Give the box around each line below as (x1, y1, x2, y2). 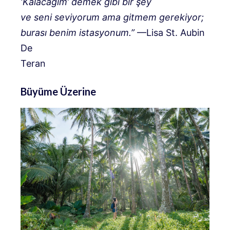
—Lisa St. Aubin (135, 27, 205, 38)
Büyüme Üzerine (21, 85, 96, 98)
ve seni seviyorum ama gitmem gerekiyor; (21, 11, 204, 23)
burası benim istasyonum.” (21, 27, 135, 38)
